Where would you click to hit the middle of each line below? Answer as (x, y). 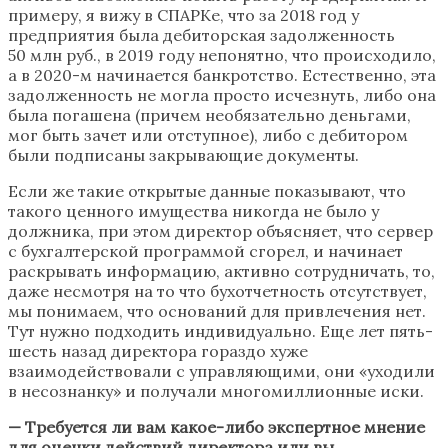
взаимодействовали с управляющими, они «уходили (221, 370)
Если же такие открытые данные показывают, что (207, 190)
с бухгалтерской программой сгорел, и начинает (205, 250)
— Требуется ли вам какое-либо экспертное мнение (216, 426)
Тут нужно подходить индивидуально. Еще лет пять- (220, 330)
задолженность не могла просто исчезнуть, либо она (222, 94)
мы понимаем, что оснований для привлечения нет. (217, 310)
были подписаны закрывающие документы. (183, 154)
